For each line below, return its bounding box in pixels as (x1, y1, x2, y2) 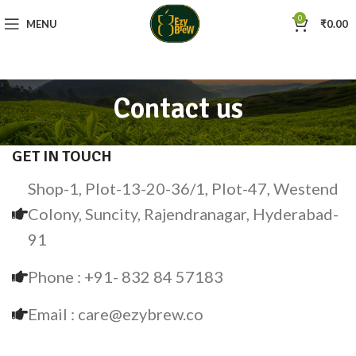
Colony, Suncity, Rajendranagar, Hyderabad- (28, 204, 339, 223)
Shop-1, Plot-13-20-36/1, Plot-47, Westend (28, 179, 339, 198)
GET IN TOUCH (12, 146, 112, 166)
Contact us (113, 91, 243, 126)
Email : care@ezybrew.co (28, 304, 203, 323)
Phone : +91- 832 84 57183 (28, 267, 223, 286)
